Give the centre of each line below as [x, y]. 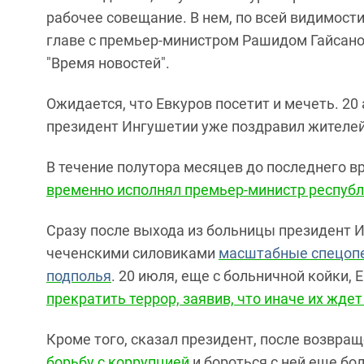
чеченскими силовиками [132, 253]
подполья [79, 276]
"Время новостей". [108, 63]
